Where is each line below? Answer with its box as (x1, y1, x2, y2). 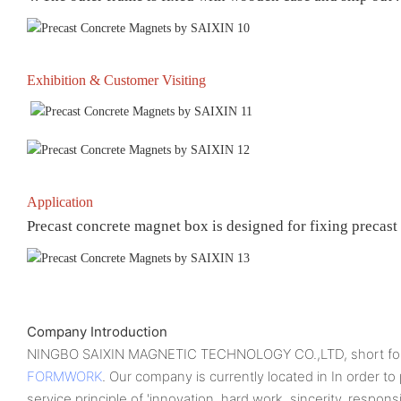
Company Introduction (27, 322, 167, 340)
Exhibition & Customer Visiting (27, 72, 206, 88)
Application (27, 193, 93, 209)
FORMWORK (27, 367, 102, 385)
